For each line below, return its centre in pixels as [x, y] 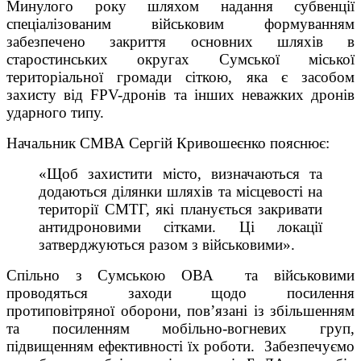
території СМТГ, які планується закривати [180, 209]
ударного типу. [55, 112]
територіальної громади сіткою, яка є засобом [180, 77]
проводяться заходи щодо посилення [180, 293]
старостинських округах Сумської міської [180, 59]
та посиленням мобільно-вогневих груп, [180, 328]
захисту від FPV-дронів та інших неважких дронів [180, 94]
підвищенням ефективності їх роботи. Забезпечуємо [180, 346]
